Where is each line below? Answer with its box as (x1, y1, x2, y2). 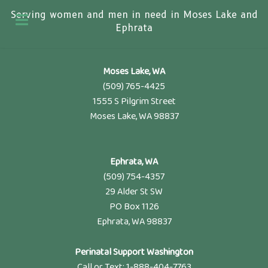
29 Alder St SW (105, 184, 163, 199)
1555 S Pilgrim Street (92, 94, 176, 109)
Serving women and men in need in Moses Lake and (10, 9, 258, 20)
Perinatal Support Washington (75, 245, 193, 260)
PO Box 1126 (109, 199, 159, 214)
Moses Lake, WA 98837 (89, 109, 179, 124)
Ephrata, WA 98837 (96, 214, 172, 229)
